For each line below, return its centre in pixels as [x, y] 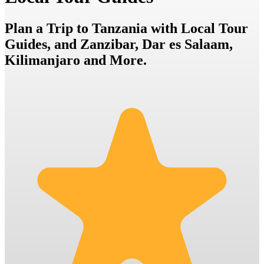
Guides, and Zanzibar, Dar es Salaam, [119, 44]
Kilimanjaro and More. [76, 60]
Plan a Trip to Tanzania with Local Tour [126, 28]
